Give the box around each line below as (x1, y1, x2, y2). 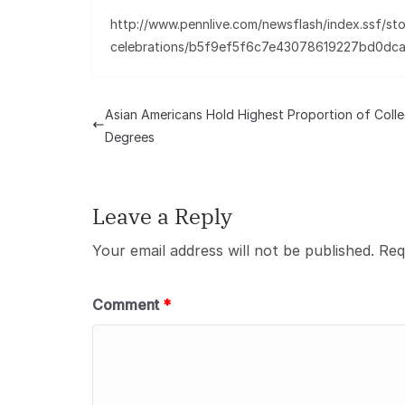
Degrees (105, 129, 155, 145)
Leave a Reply (92, 202, 232, 231)
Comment (92, 296, 163, 314)
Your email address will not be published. (92, 241, 374, 259)
